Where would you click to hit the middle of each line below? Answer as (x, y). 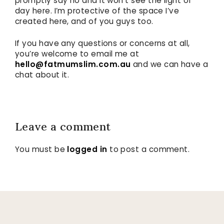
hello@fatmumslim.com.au (73, 64)
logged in (87, 149)
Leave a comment (63, 127)
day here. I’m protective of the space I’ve (97, 11)
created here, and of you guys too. (84, 21)
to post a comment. (148, 149)
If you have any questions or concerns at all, (102, 43)
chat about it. (42, 75)
